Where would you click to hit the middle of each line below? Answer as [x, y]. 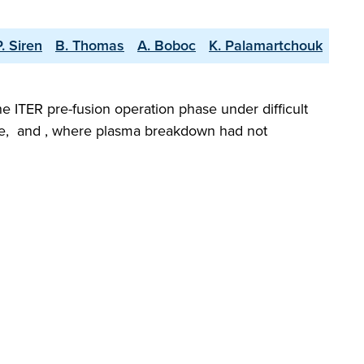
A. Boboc [167, 45]
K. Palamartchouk [266, 45]
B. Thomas [90, 45]
